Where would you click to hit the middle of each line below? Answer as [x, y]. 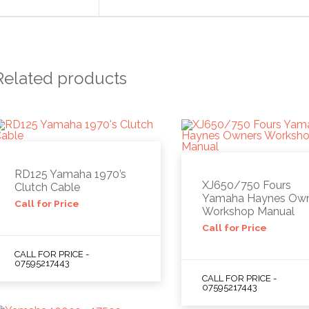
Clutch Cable [47, 187]
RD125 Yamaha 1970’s [70, 174]
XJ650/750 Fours [247, 185]
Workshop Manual [249, 211]
